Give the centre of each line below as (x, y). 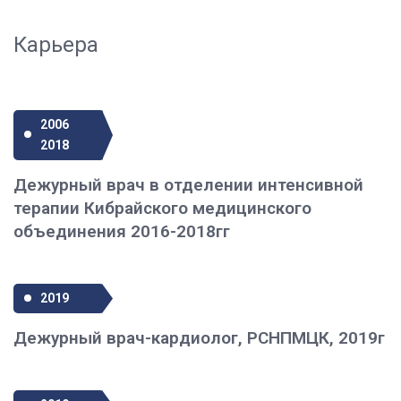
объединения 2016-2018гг (122, 231)
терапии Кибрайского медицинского (162, 208)
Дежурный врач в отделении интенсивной (188, 185)
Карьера (56, 45)
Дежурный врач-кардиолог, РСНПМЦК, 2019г (199, 338)
